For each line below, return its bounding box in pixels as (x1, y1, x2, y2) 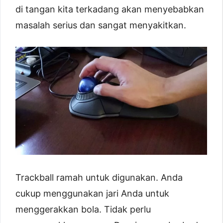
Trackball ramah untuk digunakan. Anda (15, 172, 183, 183)
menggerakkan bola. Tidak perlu (15, 204, 151, 215)
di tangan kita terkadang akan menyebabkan (15, 4, 204, 15)
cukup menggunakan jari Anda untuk (15, 188, 169, 199)
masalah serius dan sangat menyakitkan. (15, 20, 186, 31)
